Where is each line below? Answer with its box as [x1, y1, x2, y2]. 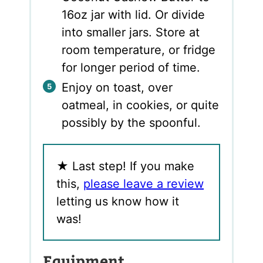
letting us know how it [56, 194, 180, 208]
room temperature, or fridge [62, 42, 216, 57]
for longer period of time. [62, 60, 201, 75]
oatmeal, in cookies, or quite [62, 98, 220, 113]
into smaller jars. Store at [62, 25, 200, 39]
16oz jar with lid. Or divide [62, 7, 205, 22]
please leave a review [83, 176, 204, 191]
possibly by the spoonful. [62, 116, 201, 130]
